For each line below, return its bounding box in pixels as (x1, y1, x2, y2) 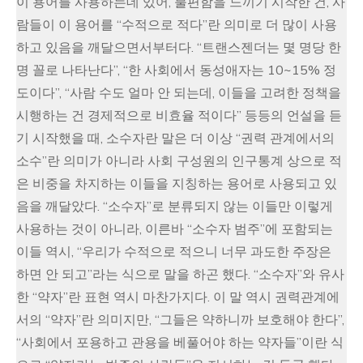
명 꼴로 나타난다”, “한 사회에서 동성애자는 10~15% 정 (16, 62, 336, 79)
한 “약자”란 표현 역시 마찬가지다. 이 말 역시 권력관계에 (16, 288, 340, 306)
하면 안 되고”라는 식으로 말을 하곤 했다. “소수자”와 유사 (16, 266, 344, 284)
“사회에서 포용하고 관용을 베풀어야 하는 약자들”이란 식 (16, 334, 344, 352)
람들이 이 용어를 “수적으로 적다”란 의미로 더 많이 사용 (16, 16, 337, 34)
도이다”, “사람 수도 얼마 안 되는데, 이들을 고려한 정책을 (16, 84, 341, 102)
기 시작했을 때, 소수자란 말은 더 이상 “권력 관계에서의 (16, 130, 335, 147)
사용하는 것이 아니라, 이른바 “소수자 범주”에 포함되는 (16, 220, 333, 238)
